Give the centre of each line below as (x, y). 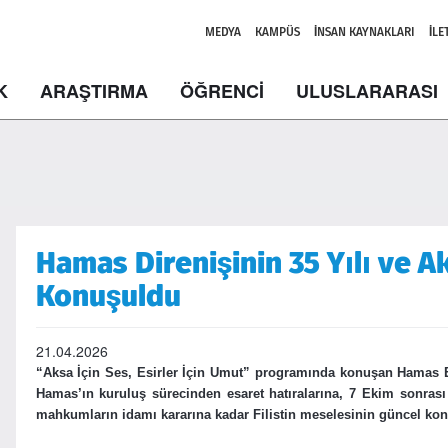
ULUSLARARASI (367, 91)
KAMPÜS (277, 32)
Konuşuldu (108, 295)
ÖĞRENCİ (222, 91)
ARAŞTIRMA (94, 91)
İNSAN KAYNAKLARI (364, 32)
